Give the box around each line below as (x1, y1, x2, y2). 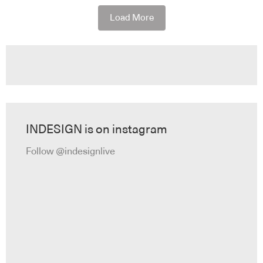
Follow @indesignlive (26, 147, 115, 157)
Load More (109, 13, 154, 22)
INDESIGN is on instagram (26, 123, 167, 136)
